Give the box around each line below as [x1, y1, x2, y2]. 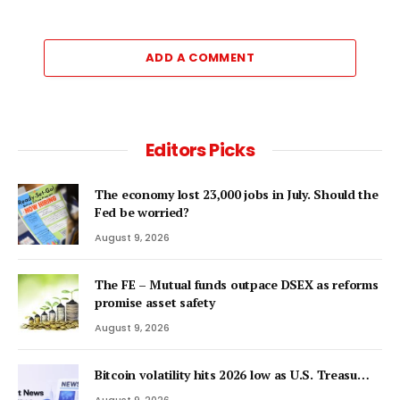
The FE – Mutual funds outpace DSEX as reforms [95, 275, 379, 293]
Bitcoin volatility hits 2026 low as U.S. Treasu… [95, 365, 370, 383]
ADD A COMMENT [145, 48, 255, 66]
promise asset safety [95, 293, 215, 311]
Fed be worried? [95, 203, 189, 221]
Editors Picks [145, 137, 255, 162]
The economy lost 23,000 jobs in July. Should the [95, 185, 379, 203]
